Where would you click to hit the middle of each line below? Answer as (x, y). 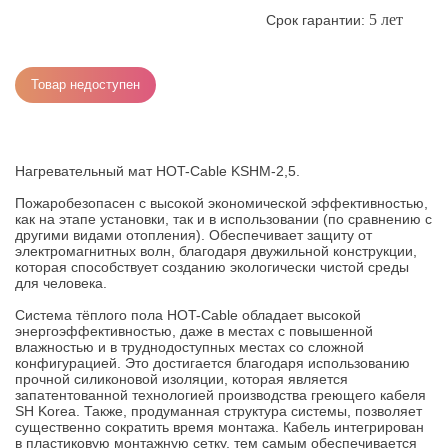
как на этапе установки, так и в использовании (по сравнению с (223, 219)
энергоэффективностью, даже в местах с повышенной (194, 331)
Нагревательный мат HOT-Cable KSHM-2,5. (159, 171)
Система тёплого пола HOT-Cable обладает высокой (188, 315)
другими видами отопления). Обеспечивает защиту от (193, 235)
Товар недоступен (85, 84)
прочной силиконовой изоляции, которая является (181, 379)
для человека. (61, 283)
